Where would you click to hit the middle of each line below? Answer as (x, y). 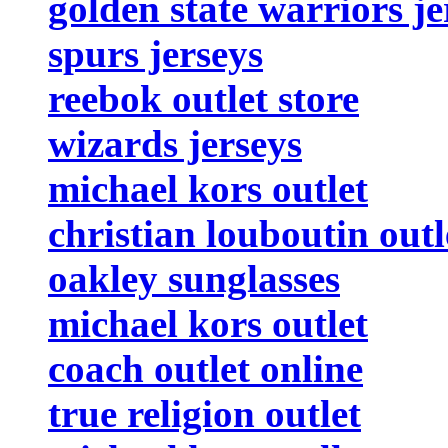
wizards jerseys (175, 143)
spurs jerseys (155, 53)
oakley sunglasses (194, 278)
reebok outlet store (203, 98)
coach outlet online (205, 368)
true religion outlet (204, 413)
